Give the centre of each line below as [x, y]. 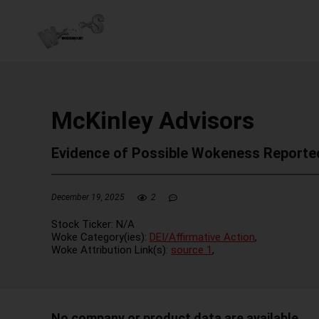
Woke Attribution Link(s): [111, 250]
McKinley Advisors [153, 120]
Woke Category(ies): [100, 237]
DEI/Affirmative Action [202, 237]
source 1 [192, 250]
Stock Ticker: [84, 224]
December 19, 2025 [88, 197]
